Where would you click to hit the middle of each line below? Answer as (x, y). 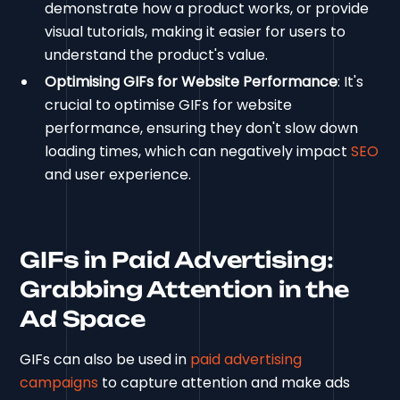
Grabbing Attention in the (184, 290)
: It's (351, 82)
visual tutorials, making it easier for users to (196, 32)
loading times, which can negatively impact (198, 152)
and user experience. (118, 175)
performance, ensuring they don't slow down (202, 129)
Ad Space (83, 319)
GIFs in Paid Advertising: (177, 260)
